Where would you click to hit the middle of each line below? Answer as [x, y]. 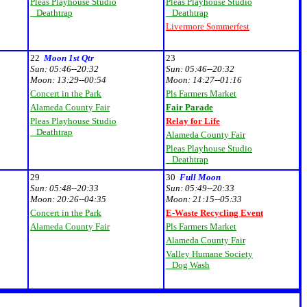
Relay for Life [193, 121]
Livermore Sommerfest [208, 26]
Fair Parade [189, 107]
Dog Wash [188, 265]
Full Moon [200, 177]
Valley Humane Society [209, 254]
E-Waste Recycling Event [214, 213]
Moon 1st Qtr [69, 58]
